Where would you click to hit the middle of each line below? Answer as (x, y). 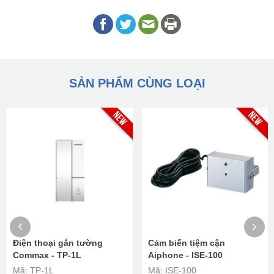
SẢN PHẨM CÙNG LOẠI (137, 83)
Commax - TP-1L (47, 255)
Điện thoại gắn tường (57, 243)
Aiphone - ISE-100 (185, 255)
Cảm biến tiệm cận (186, 243)
